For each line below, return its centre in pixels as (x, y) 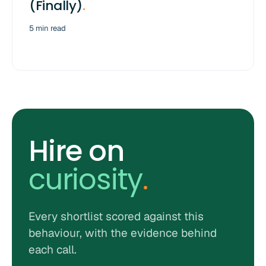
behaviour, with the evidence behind (123, 233)
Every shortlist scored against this (116, 217)
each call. (53, 250)
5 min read (47, 28)
